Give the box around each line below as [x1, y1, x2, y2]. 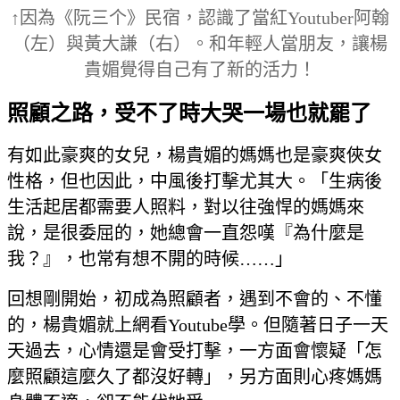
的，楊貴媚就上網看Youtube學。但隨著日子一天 [7, 315, 388, 336]
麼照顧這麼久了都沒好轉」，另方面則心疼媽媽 [7, 367, 382, 387]
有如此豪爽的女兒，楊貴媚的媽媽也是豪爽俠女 [7, 146, 382, 166]
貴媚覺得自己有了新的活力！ [84, 60, 316, 80]
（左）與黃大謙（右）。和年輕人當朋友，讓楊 [12, 34, 387, 54]
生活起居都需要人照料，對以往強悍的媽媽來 [7, 197, 364, 218]
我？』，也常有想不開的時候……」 [7, 249, 293, 270]
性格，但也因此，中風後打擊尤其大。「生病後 [7, 171, 382, 192]
